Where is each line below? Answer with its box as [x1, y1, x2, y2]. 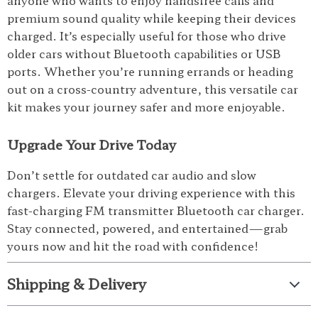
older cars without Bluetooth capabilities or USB [7, 45, 280, 62]
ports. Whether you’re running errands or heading [7, 62, 293, 79]
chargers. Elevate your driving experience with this [7, 184, 295, 201]
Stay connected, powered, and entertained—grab [7, 219, 287, 236]
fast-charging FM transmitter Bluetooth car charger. [7, 202, 305, 219]
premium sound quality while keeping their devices [7, 9, 296, 26]
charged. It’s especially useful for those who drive [7, 27, 286, 44]
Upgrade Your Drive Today [7, 135, 176, 153]
